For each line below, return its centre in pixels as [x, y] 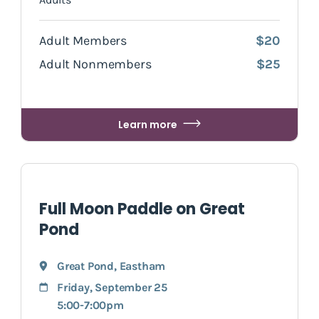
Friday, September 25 [112, 287]
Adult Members [83, 40]
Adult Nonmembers [95, 64]
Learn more [148, 124]
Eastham [142, 266]
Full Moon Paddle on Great [142, 209]
